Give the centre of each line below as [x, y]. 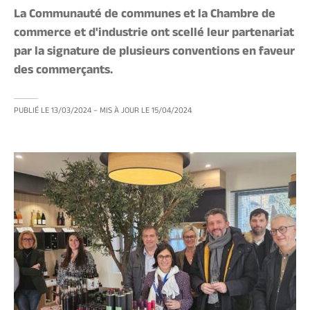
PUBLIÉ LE [31, 111]
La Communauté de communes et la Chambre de [145, 16]
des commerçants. [63, 72]
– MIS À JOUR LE [122, 111]
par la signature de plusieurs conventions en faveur [154, 53]
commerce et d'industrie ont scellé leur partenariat [154, 34]
